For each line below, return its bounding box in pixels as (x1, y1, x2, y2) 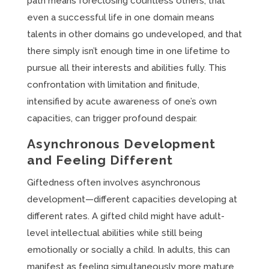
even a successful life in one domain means (26, 12, 214, 23)
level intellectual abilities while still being (26, 228, 202, 238)
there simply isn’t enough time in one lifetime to (26, 46, 230, 56)
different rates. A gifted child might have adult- (26, 211, 225, 222)
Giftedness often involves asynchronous (26, 177, 201, 188)
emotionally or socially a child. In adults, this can (26, 244, 230, 255)
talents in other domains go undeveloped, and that (26, 29, 242, 40)
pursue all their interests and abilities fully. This (26, 62, 226, 73)
